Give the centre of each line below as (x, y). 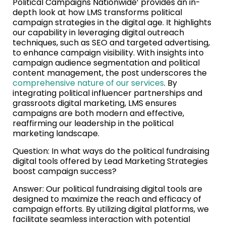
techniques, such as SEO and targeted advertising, (111, 43)
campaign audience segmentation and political (106, 63)
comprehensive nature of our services (88, 83)
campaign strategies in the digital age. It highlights (112, 23)
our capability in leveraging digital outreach (98, 33)
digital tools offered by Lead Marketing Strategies (110, 161)
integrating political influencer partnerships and (107, 93)
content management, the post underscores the (110, 73)
